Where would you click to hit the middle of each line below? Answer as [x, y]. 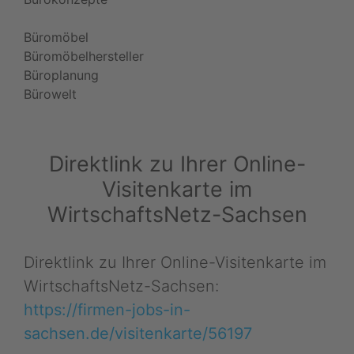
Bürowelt [50, 94]
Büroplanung [61, 75]
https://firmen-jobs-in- [107, 309]
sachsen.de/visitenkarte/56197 [138, 333]
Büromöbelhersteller [84, 56]
